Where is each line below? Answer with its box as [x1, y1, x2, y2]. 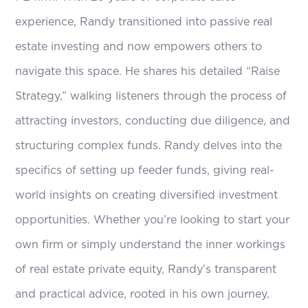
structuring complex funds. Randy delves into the [15, 140, 283, 152]
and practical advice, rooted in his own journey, [15, 289, 270, 300]
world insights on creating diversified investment [15, 190, 278, 201]
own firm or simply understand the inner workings [15, 239, 286, 251]
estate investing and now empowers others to [15, 41, 263, 53]
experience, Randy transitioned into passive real [15, 16, 273, 28]
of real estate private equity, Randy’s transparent [15, 264, 277, 276]
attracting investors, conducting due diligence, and [15, 115, 291, 127]
